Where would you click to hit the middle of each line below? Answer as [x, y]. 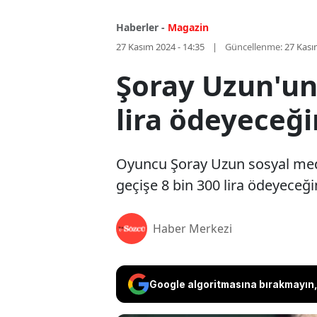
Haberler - [140, 28]
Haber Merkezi [192, 229]
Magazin [188, 28]
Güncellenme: [254, 47]
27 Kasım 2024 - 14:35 [160, 47]
